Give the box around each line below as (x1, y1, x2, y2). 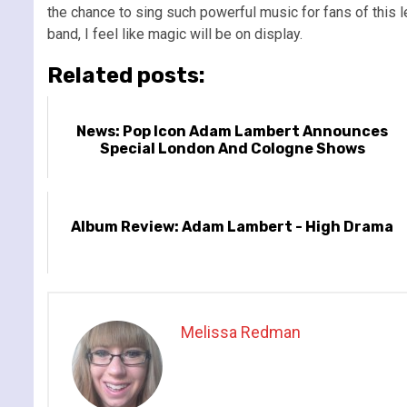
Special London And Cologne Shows (99, 139, 365, 157)
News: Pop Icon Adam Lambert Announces (76, 122, 389, 140)
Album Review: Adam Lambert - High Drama (71, 217, 394, 235)
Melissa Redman (181, 322, 301, 342)
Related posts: (47, 62, 205, 88)
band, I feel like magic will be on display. (47, 25, 303, 43)
